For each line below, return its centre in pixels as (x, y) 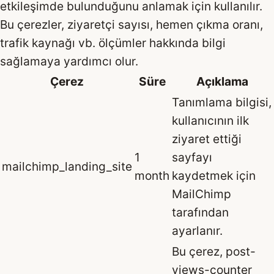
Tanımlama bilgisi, (222, 102)
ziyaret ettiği (207, 139)
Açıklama (222, 81)
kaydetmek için (214, 175)
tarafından (200, 212)
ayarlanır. (197, 230)
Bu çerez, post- (214, 251)
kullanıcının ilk (210, 120)
